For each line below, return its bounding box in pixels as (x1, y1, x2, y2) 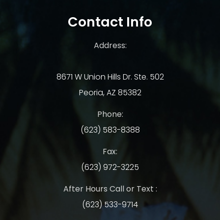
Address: (93, 40, 127, 52)
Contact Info (68, 13, 152, 31)
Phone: (97, 109, 123, 120)
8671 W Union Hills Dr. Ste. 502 (56, 71, 164, 83)
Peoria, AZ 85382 (79, 87, 141, 99)
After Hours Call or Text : (63, 183, 157, 195)
